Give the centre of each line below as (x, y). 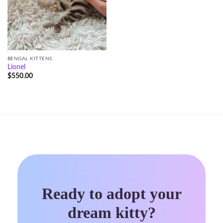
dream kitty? (111, 212)
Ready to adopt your (111, 193)
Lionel (16, 67)
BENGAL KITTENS (30, 58)
